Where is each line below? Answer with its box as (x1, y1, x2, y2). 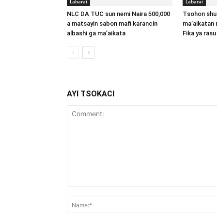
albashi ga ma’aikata (67, 30, 125, 37)
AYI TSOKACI (67, 89, 114, 98)
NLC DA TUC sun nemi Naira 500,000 (67, 10, 170, 17)
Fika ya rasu (183, 30, 216, 37)
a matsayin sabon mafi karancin (67, 20, 157, 27)
